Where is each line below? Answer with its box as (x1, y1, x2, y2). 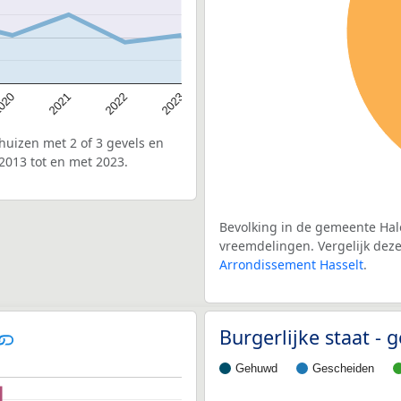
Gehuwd (235, 361, 277, 375)
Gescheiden (312, 361, 374, 375)
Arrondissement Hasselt (219, 255, 363, 273)
